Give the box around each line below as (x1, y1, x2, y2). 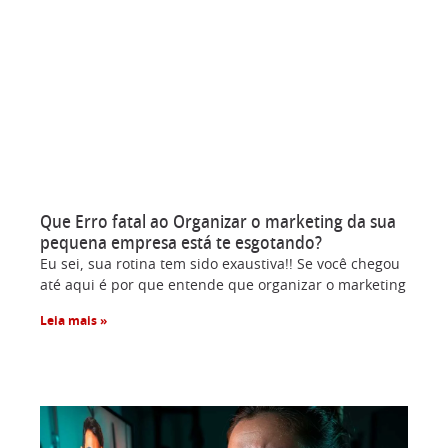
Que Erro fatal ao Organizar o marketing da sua (40, 213, 396, 232)
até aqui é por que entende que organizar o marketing (40, 278, 406, 293)
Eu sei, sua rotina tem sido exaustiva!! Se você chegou (40, 257, 400, 272)
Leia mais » (40, 314, 107, 327)
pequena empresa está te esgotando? (40, 234, 322, 253)
